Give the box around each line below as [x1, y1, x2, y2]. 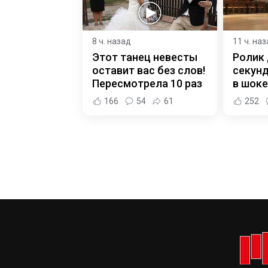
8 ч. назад [92, 36, 131, 47]
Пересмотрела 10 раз [92, 77, 202, 90]
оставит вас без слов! [92, 64, 205, 77]
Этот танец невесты [92, 51, 197, 64]
